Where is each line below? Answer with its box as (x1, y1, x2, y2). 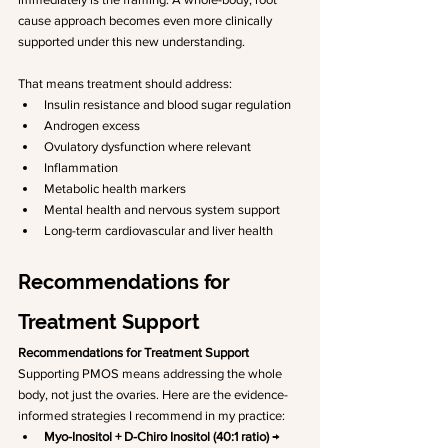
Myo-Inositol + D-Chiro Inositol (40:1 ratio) (44, 429, 269, 444)
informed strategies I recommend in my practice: (18, 408, 285, 423)
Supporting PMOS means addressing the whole (18, 366, 285, 381)
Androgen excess (44, 118, 140, 133)
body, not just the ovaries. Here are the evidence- (18, 387, 288, 402)
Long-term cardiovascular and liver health (44, 223, 273, 238)
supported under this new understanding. (18, 34, 245, 49)
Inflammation (44, 160, 118, 175)
